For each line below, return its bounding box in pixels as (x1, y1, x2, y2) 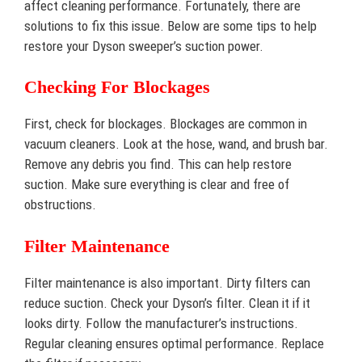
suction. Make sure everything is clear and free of (24, 176, 289, 192)
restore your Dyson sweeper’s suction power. (24, 37, 263, 54)
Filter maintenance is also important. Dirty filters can (24, 274, 310, 291)
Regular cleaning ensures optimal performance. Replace (24, 335, 324, 351)
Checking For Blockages (24, 77, 210, 97)
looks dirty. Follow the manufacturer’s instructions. (24, 314, 298, 331)
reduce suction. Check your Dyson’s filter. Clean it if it (24, 294, 310, 311)
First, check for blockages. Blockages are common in (24, 116, 307, 132)
